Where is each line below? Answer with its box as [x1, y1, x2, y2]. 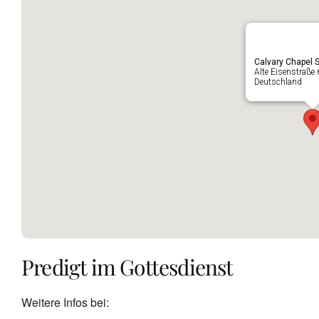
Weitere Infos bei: [21, 294, 109, 311]
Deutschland [254, 77, 303, 88]
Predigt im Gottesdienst [21, 253, 234, 282]
